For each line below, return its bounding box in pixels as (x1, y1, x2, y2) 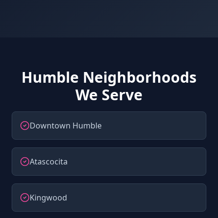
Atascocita (30, 156, 68, 167)
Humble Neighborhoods (21, 67, 197, 87)
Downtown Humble (30, 120, 102, 131)
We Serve (75, 85, 143, 105)
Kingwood (30, 192, 67, 203)
